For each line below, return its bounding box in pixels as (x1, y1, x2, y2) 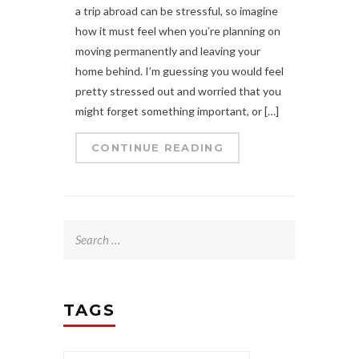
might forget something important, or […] (75, 103, 279, 118)
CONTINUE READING (91, 140, 224, 154)
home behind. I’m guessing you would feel (75, 63, 284, 78)
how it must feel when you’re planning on (75, 23, 280, 38)
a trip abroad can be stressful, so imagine (75, 3, 278, 18)
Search (63, 223, 98, 237)
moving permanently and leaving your (75, 43, 260, 58)
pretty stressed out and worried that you (75, 83, 281, 98)
